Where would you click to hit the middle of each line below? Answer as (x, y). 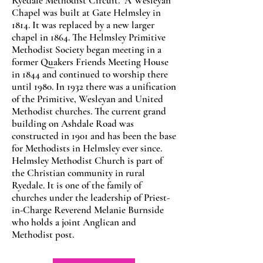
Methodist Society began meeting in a (87, 50)
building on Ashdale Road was (73, 124)
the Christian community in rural (78, 173)
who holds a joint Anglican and (74, 222)
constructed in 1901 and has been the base (94, 136)
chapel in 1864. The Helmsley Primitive (89, 37)
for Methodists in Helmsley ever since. (87, 148)
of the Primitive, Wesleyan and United (87, 99)
